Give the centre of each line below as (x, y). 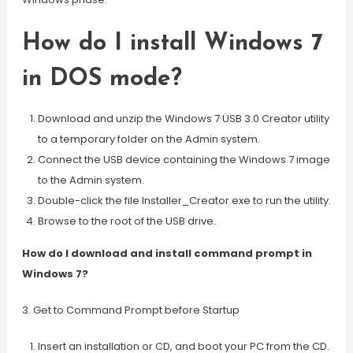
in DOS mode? (102, 79)
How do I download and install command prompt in (167, 253)
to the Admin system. (91, 180)
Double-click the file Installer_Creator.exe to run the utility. (184, 201)
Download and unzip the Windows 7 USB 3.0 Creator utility (183, 119)
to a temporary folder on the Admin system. (149, 139)
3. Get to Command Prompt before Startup (130, 310)
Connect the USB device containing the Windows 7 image (184, 160)
